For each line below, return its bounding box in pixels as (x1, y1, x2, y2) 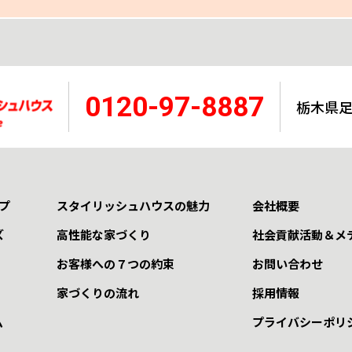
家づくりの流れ (56, 284, 139, 302)
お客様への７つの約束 (56, 255, 174, 273)
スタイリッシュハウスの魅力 (56, 197, 210, 214)
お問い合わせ (251, 255, 323, 273)
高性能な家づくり (56, 226, 151, 244)
